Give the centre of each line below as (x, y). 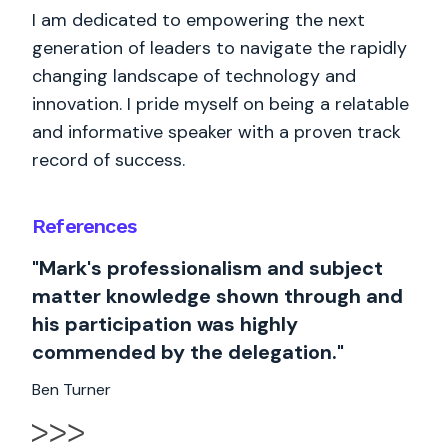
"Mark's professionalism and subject (207, 268)
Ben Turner (71, 389)
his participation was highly (165, 324)
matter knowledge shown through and (217, 296)
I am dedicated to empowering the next (198, 20)
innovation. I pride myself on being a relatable (220, 104)
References (84, 226)
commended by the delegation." (188, 352)
